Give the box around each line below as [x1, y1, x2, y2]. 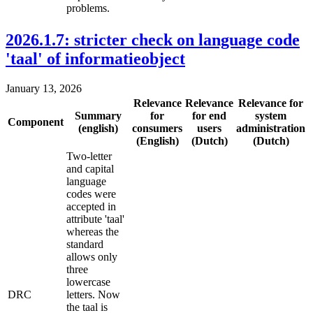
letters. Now [66, 288, 120, 300]
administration [236, 122, 305, 134]
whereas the [66, 225, 119, 238]
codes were [66, 187, 116, 200]
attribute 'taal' [66, 212, 124, 225]
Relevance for [238, 96, 303, 109]
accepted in [66, 200, 116, 212]
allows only [66, 250, 117, 263]
